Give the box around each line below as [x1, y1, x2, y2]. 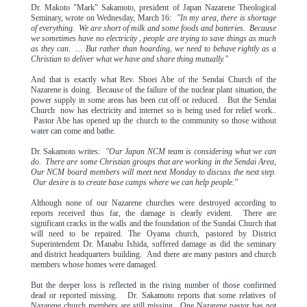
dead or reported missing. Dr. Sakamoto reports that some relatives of [30, 291, 277, 300]
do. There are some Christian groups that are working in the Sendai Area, [30, 157, 277, 167]
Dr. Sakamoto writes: [30, 147, 106, 156]
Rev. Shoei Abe [120, 75, 178, 84]
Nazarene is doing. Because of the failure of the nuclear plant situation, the [30, 85, 277, 95]
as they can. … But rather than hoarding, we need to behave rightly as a [30, 44, 277, 53]
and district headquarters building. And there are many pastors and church [30, 249, 277, 259]
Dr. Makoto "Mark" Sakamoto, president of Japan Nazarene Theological [30, 3, 277, 12]
